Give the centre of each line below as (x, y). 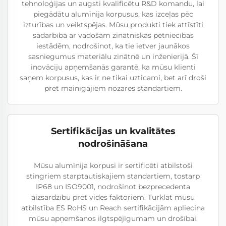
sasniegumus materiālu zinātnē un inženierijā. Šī (113, 57)
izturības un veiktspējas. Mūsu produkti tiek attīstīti (113, 25)
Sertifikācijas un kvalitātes (113, 131)
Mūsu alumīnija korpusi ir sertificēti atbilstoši (113, 166)
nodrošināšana (113, 144)
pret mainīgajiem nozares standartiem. (113, 89)
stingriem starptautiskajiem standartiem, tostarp (113, 176)
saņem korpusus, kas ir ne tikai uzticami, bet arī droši (113, 78)
